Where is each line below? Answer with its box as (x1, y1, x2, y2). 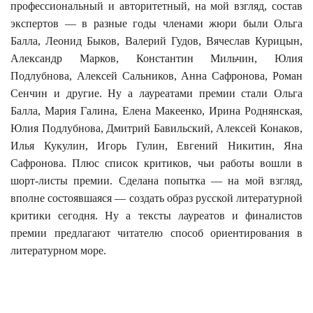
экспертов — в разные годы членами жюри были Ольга (10, 17, 303, 29)
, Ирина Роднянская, (201, 104, 303, 117)
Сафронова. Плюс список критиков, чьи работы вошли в (10, 156, 303, 169)
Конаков (260, 122, 300, 134)
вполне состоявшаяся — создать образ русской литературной (10, 191, 303, 204)
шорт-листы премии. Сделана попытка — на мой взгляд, (10, 174, 303, 187)
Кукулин (43, 139, 85, 152)
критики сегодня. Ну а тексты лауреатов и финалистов (10, 209, 303, 221)
